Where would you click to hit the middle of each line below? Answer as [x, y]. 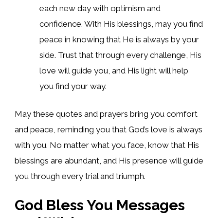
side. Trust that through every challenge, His [120, 55]
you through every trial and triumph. [80, 176]
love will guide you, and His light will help [114, 70]
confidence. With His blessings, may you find [121, 24]
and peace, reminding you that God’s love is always [109, 130]
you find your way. [73, 86]
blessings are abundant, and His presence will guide [109, 161]
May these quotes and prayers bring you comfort [106, 114]
